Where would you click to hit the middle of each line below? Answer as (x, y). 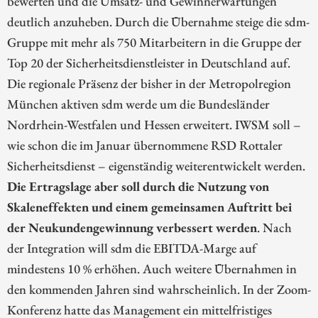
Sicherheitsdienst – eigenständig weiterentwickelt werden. (156, 166)
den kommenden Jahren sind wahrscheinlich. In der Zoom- (159, 289)
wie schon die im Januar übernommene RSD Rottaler (145, 145)
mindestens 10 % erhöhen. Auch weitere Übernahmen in (152, 269)
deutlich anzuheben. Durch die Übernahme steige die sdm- (158, 22)
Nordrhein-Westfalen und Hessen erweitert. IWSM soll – (154, 125)
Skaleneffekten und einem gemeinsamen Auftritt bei (149, 207)
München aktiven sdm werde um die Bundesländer (138, 104)
